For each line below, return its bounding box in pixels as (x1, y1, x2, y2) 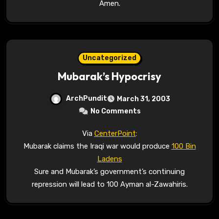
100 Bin (171, 141, 196, 151)
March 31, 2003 (116, 94, 170, 103)
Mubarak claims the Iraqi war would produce (23, 141, 172, 151)
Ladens (97, 154, 122, 163)
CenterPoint (94, 129, 136, 138)
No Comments (90, 107, 141, 115)
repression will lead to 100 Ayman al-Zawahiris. (31, 179, 188, 189)
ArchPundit (66, 94, 107, 103)
